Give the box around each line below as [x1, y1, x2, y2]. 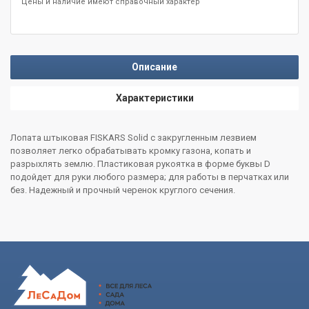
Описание [132, 61, 177, 73]
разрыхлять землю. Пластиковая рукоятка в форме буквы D [10, 158, 270, 169]
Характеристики [115, 92, 194, 104]
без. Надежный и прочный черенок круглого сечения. [10, 184, 235, 195]
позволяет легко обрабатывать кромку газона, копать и [10, 145, 251, 156]
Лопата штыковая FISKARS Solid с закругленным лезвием [10, 132, 257, 143]
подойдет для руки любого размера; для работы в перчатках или [10, 171, 289, 182]
